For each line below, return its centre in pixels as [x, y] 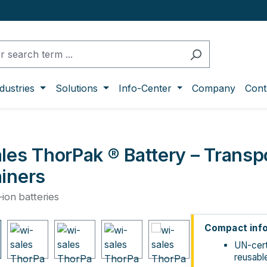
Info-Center [145, 88]
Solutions [77, 88]
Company [214, 88]
